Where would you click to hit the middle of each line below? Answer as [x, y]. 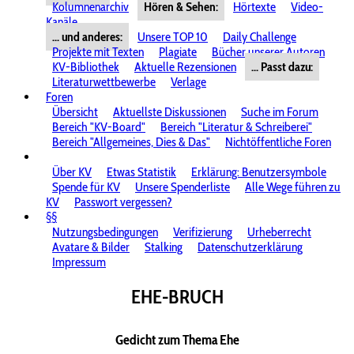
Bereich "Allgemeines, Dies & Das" [131, 142]
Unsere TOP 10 [173, 37]
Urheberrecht [279, 232]
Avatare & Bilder [91, 247]
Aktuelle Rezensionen [185, 67]
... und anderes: [87, 37]
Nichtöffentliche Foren [278, 142]
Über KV [72, 172]
